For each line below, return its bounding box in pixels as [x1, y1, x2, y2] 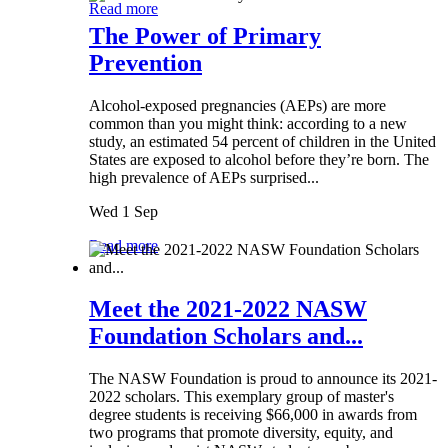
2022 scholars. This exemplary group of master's [89, 388, 394, 406]
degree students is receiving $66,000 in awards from [89, 406, 417, 424]
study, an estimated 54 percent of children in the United [89, 133, 436, 151]
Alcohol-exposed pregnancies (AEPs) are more [89, 97, 386, 115]
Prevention [89, 50, 202, 77]
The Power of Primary [89, 23, 321, 50]
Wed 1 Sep [89, 203, 158, 221]
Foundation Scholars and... [89, 323, 363, 350]
